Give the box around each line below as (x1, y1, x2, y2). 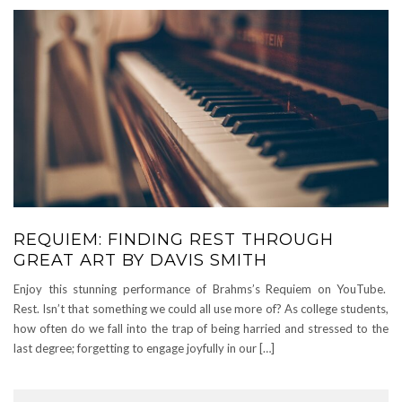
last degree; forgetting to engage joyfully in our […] (13, 341, 275, 355)
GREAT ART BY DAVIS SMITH (13, 250, 267, 270)
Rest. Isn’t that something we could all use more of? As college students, (13, 301, 389, 316)
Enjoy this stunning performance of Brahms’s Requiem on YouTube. (13, 282, 389, 296)
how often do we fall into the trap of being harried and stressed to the (13, 321, 389, 336)
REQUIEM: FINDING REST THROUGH (13, 230, 334, 249)
